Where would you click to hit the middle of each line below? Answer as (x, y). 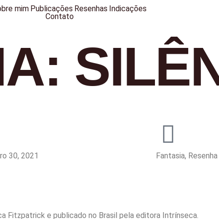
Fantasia (170, 156)
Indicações (128, 9)
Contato (59, 16)
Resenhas (91, 9)
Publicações (52, 9)
